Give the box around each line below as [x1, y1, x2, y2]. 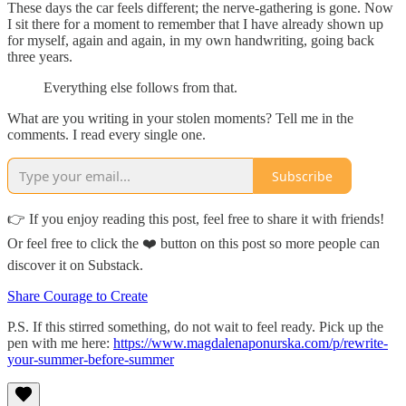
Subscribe [272, 167, 333, 185]
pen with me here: [7, 335, 113, 352]
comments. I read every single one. [7, 127, 206, 143]
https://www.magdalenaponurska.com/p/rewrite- [113, 335, 388, 352]
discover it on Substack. [7, 257, 143, 274]
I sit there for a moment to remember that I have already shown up [7, 16, 383, 33]
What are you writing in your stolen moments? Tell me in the [7, 111, 353, 127]
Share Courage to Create [7, 288, 148, 304]
